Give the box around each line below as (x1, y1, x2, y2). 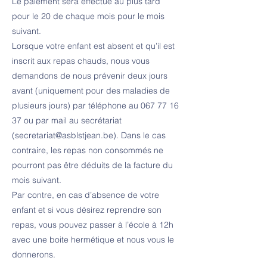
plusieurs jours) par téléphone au (12, 100, 141, 111)
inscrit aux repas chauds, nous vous (12, 55, 150, 66)
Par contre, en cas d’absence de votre (12, 190, 159, 200)
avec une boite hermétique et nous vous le (12, 234, 174, 245)
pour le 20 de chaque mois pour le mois (12, 11, 164, 21)
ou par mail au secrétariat (21, 115, 122, 126)
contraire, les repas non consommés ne (12, 145, 163, 156)
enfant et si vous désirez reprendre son (12, 204, 162, 215)
